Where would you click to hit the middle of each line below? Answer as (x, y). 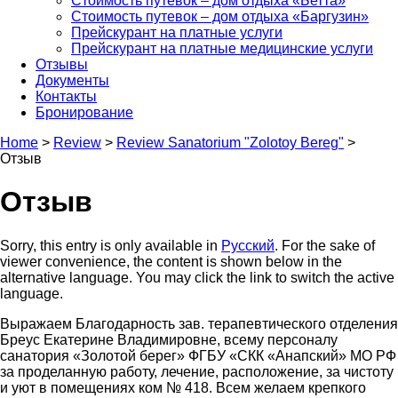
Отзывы (62, 64)
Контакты (66, 96)
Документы (72, 80)
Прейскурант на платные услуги (177, 32)
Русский (248, 245)
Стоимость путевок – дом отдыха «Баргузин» (220, 16)
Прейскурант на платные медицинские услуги (222, 48)
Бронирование (84, 112)
